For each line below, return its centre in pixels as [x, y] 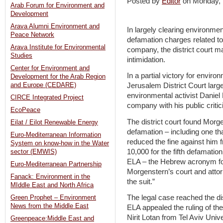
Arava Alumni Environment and [55, 27]
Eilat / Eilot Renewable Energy [54, 123]
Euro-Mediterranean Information [56, 135]
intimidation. [146, 59]
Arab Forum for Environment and [57, 6]
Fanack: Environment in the [50, 177]
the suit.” [141, 181]
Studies [21, 56]
